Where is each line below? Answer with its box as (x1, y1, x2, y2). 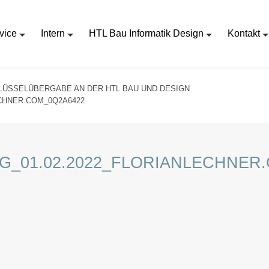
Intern (40, 28, 65, 38)
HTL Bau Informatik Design (88, 28, 204, 38)
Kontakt (227, 28, 260, 38)
